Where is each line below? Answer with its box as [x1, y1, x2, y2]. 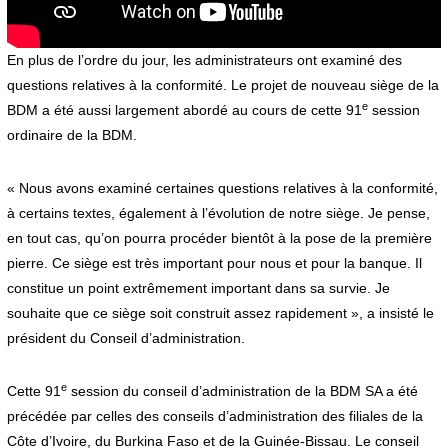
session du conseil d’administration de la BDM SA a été [66, 383, 418, 400]
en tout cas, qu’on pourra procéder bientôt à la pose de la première [6, 230, 432, 247]
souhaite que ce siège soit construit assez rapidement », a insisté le [6, 305, 434, 322]
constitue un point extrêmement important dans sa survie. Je [6, 280, 390, 297]
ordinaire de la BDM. [6, 127, 137, 144]
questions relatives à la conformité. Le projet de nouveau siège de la [6, 77, 439, 94]
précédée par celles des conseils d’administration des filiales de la [6, 408, 423, 425]
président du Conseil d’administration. [6, 330, 253, 347]
